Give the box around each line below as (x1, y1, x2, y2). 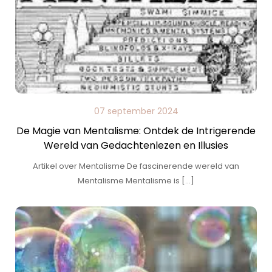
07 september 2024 (93, 105, 178, 117)
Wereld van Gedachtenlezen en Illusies (44, 138, 228, 152)
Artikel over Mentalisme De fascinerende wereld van (33, 160, 239, 172)
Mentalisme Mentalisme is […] (78, 175, 194, 186)
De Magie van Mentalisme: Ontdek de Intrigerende (16, 124, 256, 138)
